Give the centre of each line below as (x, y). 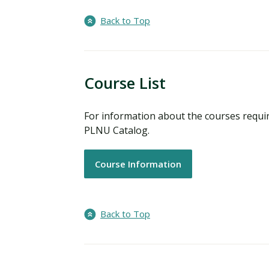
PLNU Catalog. (117, 131)
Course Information (138, 164)
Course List (125, 83)
